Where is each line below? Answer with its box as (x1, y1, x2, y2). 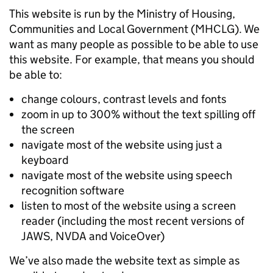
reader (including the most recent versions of (21, 214, 244, 228)
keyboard (21, 153, 69, 167)
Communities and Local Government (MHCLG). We (9, 22, 260, 36)
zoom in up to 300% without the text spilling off (21, 107, 255, 121)
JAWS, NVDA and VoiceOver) (21, 229, 165, 243)
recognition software (21, 183, 124, 197)
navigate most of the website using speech (21, 168, 232, 182)
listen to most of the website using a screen (21, 199, 236, 213)
